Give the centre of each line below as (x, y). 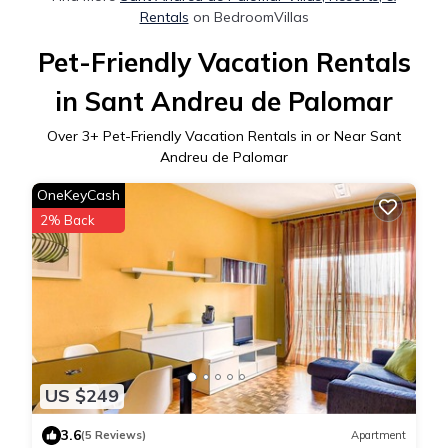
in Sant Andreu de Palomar (224, 102)
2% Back (67, 220)
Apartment (378, 435)
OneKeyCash (78, 195)
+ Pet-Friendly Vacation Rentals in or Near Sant (245, 136)
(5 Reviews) (113, 435)
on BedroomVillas (248, 17)
